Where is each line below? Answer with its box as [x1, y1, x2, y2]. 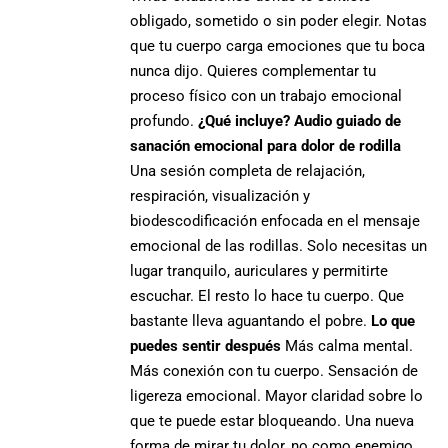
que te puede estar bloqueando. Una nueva [130, 411, 415, 430]
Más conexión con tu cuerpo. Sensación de [130, 361, 419, 380]
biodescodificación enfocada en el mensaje [130, 211, 421, 230]
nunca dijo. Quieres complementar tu [130, 61, 377, 80]
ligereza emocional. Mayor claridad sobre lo [130, 386, 424, 405]
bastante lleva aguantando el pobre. [130, 311, 372, 330]
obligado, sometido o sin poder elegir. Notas [130, 11, 428, 30]
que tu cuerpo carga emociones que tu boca [130, 36, 426, 55]
